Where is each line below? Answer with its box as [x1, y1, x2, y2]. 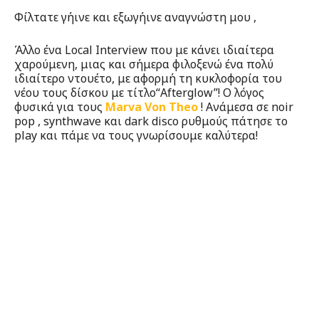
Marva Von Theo [105, 99, 198, 115]
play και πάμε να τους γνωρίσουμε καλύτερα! [14, 127, 258, 144]
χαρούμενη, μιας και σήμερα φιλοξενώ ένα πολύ [14, 56, 273, 73]
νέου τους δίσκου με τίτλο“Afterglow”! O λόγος [14, 85, 264, 101]
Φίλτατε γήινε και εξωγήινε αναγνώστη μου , [14, 9, 256, 26]
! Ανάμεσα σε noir [198, 99, 293, 115]
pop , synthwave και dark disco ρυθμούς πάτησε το [14, 113, 288, 130]
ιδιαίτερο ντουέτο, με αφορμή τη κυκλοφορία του [14, 70, 282, 87]
